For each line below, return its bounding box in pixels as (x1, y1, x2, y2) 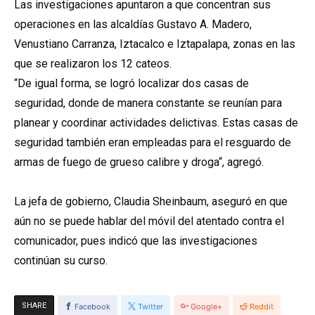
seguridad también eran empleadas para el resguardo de (14, 135, 291, 149)
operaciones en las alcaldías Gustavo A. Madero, (14, 17, 252, 31)
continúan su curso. (14, 253, 108, 267)
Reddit (250, 301, 274, 311)
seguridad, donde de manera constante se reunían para (14, 96, 282, 110)
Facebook (75, 301, 110, 311)
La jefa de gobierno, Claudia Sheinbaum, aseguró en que (14, 194, 288, 208)
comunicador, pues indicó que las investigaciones (14, 233, 257, 247)
